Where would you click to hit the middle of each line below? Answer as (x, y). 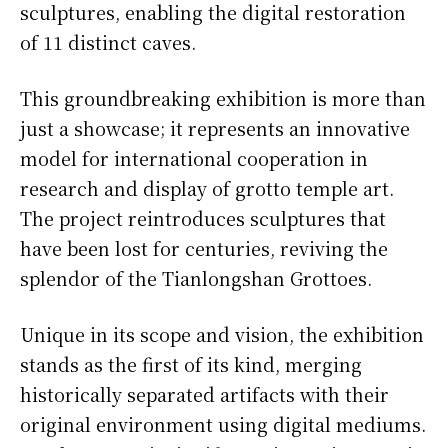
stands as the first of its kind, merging (191, 363)
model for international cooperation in (194, 157)
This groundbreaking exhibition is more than (223, 97)
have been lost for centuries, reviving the (204, 247)
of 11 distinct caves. (108, 41)
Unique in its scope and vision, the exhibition (222, 333)
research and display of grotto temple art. (207, 187)
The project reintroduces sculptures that (203, 217)
